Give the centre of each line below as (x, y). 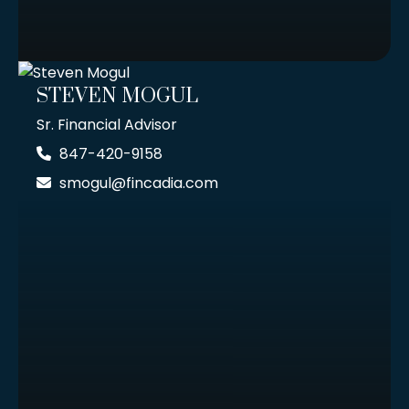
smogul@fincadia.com (139, 184)
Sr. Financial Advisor (107, 125)
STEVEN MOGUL (117, 97)
